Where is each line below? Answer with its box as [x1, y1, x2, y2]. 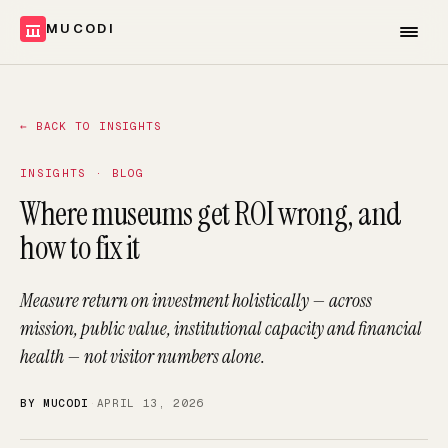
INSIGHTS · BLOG [20, 166, 145, 180]
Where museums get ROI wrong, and [20, 193, 402, 235]
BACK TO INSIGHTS [35, 119, 162, 133]
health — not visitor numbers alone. [20, 344, 265, 369]
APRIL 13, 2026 [96, 396, 204, 410]
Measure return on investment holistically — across [20, 288, 372, 313]
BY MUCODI [20, 396, 89, 410]
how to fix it [20, 227, 140, 269]
